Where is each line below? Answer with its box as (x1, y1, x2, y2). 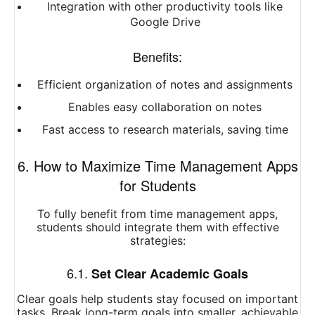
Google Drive (129, 15, 200, 30)
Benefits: (133, 47, 182, 66)
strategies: (129, 233, 186, 248)
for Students (119, 175, 196, 196)
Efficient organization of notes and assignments (37, 77, 292, 92)
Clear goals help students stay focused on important (17, 292, 298, 307)
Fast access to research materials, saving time (41, 122, 288, 137)
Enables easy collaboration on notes (68, 100, 262, 115)
